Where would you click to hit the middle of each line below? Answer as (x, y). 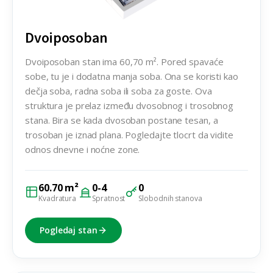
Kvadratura (57, 198)
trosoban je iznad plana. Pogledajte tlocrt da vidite (129, 134)
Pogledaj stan (69, 230)
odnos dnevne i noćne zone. (83, 149)
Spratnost (109, 198)
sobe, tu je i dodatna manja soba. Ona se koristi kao (132, 76)
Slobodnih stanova (170, 198)
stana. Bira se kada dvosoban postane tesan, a (122, 120)
